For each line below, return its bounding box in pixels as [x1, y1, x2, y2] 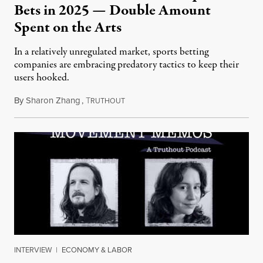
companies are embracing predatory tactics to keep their [14, 58, 239, 73]
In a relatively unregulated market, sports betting [14, 45, 208, 60]
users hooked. [14, 70, 69, 86]
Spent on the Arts [14, 17, 122, 39]
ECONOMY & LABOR [62, 244, 132, 255]
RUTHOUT [90, 96, 125, 106]
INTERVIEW [14, 244, 52, 255]
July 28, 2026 [124, 94, 171, 107]
